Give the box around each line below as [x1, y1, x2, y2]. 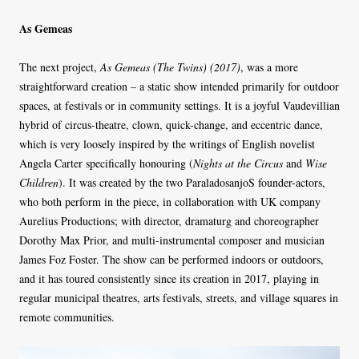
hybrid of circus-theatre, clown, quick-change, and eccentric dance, [19, 117, 323, 133]
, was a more [240, 59, 298, 75]
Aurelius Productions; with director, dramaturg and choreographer [19, 213, 319, 229]
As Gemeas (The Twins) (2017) [100, 59, 240, 75]
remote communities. [19, 309, 115, 325]
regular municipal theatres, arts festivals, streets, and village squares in [19, 290, 338, 306]
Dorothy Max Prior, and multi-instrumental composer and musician [19, 232, 325, 248]
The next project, [19, 59, 100, 75]
